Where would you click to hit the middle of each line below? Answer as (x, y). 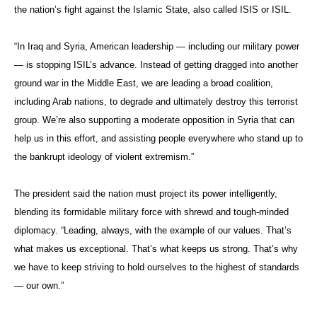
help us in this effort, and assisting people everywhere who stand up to (158, 138)
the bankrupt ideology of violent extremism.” (104, 157)
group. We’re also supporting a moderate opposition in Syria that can (154, 120)
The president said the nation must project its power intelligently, (146, 194)
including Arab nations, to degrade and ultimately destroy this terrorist (156, 102)
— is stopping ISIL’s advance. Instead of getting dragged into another (156, 65)
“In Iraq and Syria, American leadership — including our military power (157, 46)
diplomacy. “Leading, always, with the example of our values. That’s (153, 230)
